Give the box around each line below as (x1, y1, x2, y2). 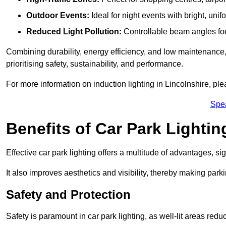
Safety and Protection (6, 188, 131, 202)
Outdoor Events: (26, 11, 89, 20)
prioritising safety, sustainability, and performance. (6, 60, 183, 69)
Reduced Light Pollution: (26, 27, 122, 36)
